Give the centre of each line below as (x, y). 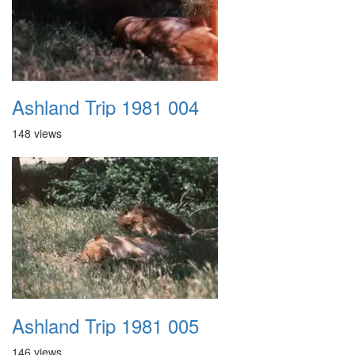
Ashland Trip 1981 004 (105, 107)
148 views (37, 133)
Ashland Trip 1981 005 (105, 325)
